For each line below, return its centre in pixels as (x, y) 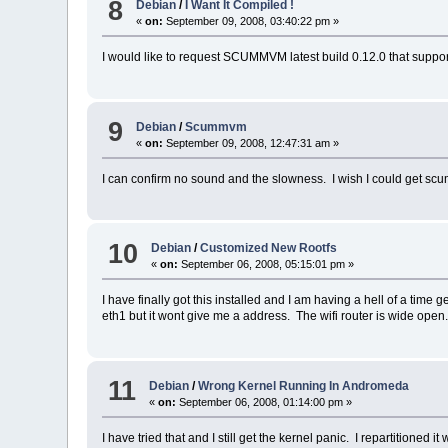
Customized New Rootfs (269, 248)
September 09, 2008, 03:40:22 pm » (251, 21)
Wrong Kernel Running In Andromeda (304, 385)
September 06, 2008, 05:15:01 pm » (266, 264)
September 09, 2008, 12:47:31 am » (251, 142)
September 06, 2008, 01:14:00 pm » (264, 401)
